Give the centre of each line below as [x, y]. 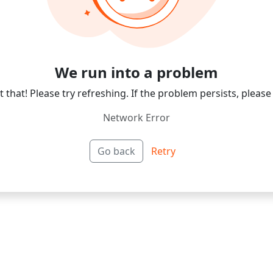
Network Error [136, 117]
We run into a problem [136, 72]
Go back [116, 151]
